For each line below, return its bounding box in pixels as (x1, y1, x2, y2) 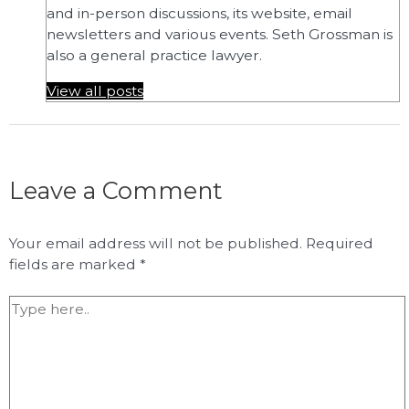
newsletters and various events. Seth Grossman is (47, 25, 393, 43)
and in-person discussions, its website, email (47, 4, 352, 22)
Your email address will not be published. (9, 235, 302, 253)
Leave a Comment (9, 175, 223, 204)
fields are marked (9, 256, 140, 274)
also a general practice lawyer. (47, 46, 262, 64)
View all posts (47, 82, 143, 100)
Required (306, 235, 373, 253)
